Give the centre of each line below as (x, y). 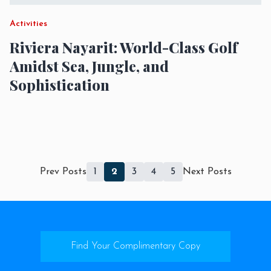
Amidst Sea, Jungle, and (89, 66)
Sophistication (60, 85)
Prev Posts (63, 172)
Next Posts (207, 172)
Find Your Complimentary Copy (135, 246)
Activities (28, 24)
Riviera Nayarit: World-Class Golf (124, 47)
